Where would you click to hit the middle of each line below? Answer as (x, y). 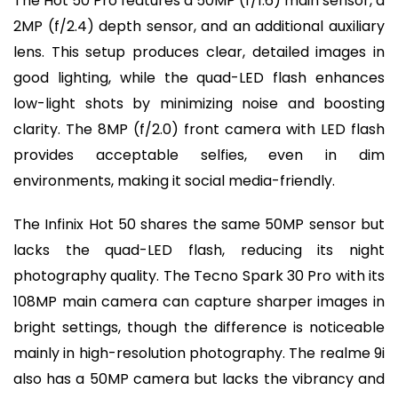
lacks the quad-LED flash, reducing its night (199, 250)
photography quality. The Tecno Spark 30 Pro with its (199, 275)
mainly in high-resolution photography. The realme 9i (199, 353)
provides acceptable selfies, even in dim (199, 155)
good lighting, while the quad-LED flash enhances (199, 78)
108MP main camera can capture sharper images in (199, 301)
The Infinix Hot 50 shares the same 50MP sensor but (199, 224)
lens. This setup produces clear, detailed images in (199, 52)
